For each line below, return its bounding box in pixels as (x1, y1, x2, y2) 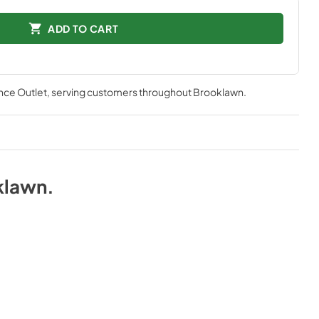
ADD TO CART (47, 21, 119, 35)
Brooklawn (192, 85, 244, 98)
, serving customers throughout (46, 85, 193, 98)
